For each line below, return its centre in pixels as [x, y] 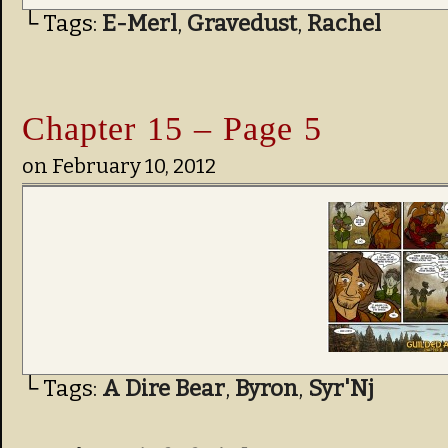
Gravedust [242, 23]
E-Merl [139, 23]
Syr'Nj [341, 388]
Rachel [344, 23]
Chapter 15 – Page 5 [172, 128]
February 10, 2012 [134, 166]
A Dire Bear [163, 388]
